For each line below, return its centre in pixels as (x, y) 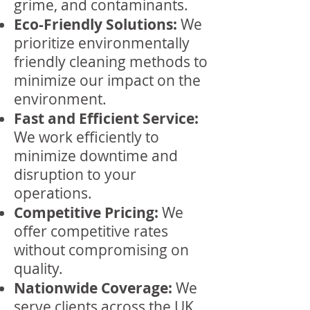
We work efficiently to (86, 137)
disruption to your (75, 174)
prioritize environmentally (102, 43)
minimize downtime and (96, 156)
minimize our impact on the (107, 80)
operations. (53, 193)
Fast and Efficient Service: (106, 119)
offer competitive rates (91, 231)
